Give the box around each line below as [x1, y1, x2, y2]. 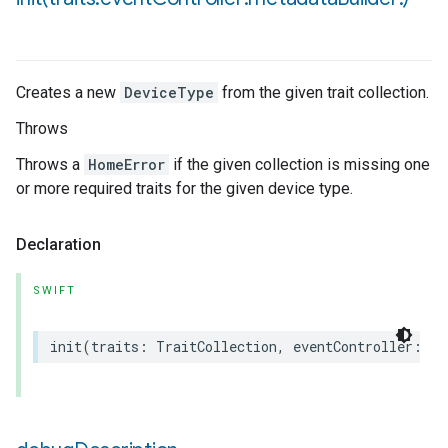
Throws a [16, 155, 84, 174]
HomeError [88, 155, 165, 174]
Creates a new [16, 83, 120, 102]
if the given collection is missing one [169, 155, 430, 174]
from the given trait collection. [218, 83, 429, 102]
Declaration [16, 235, 101, 254]
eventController [293, 337, 413, 356]
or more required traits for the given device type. [16, 179, 353, 198]
